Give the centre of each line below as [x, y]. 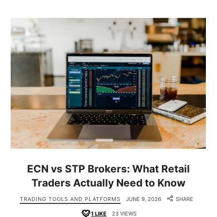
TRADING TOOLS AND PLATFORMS [70, 199]
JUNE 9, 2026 [144, 199]
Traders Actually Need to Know [108, 183]
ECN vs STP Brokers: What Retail [108, 169]
